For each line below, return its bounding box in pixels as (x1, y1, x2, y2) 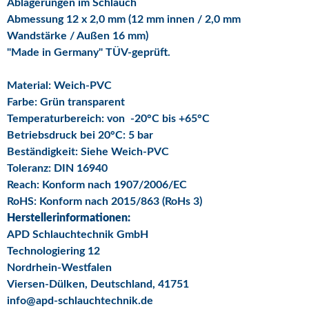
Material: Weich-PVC (7, 79, 112, 91)
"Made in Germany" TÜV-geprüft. (7, 46, 170, 58)
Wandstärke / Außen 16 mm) (7, 30, 148, 41)
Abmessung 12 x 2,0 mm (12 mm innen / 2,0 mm (7, 13, 241, 25)
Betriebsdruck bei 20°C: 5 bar (7, 129, 153, 141)
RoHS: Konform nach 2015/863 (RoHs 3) (7, 195, 202, 207)
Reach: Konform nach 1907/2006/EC (7, 179, 187, 190)
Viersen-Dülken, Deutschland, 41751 (7, 278, 189, 290)
